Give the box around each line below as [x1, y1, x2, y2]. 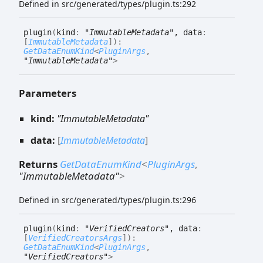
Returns [19, 157, 60, 171]
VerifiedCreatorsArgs [28, 233, 122, 243]
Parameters [19, 86, 76, 100]
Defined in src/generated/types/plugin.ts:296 [19, 194, 196, 206]
